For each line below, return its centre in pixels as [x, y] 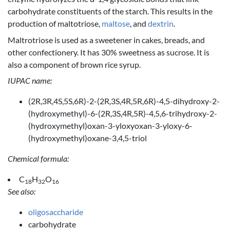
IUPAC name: [30, 81]
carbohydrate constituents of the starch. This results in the [110, 11]
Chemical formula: [38, 159]
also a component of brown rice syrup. [74, 64]
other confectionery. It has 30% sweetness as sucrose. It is [109, 52]
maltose [116, 24]
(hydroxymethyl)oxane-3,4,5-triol [88, 138]
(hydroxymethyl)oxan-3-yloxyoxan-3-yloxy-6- [110, 126]
